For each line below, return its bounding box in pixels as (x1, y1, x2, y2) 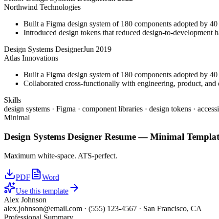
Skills (4, 96, 21, 105)
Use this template (16, 186, 68, 195)
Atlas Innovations (4, 54, 58, 63)
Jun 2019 (83, 45, 111, 54)
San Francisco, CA (143, 204, 202, 213)
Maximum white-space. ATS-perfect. (4, 151, 117, 160)
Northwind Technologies (4, 3, 81, 12)
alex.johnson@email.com (4, 204, 82, 213)
